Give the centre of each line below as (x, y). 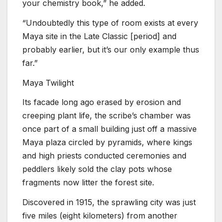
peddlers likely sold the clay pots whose (97, 169)
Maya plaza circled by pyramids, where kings (107, 142)
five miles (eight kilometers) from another (100, 216)
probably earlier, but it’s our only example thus (111, 49)
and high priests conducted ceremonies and (104, 156)
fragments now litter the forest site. (88, 183)
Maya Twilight (48, 83)
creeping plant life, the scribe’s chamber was (107, 116)
